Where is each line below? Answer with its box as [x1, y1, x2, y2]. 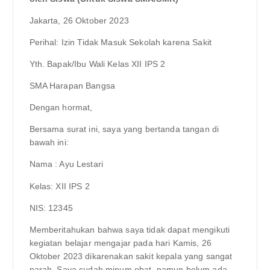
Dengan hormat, [29, 102, 93, 113]
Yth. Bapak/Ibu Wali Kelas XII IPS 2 [29, 59, 166, 69]
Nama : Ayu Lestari [29, 159, 104, 169]
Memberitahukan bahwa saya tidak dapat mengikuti [29, 224, 230, 234]
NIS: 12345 [29, 202, 73, 213]
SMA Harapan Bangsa [29, 81, 116, 91]
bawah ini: [29, 137, 69, 148]
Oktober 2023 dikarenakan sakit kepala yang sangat [29, 251, 233, 261]
